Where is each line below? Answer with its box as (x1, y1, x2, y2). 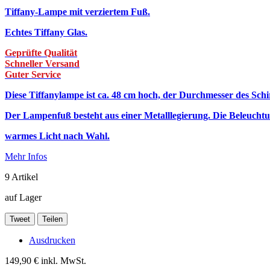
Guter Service (5, 69, 61, 80)
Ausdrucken (29, 234, 75, 245)
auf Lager (5, 192, 42, 202)
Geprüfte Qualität (5, 47, 77, 58)
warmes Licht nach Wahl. (5, 130, 110, 141)
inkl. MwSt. (41, 255, 86, 266)
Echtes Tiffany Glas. (5, 27, 87, 37)
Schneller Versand (5, 58, 80, 69)
